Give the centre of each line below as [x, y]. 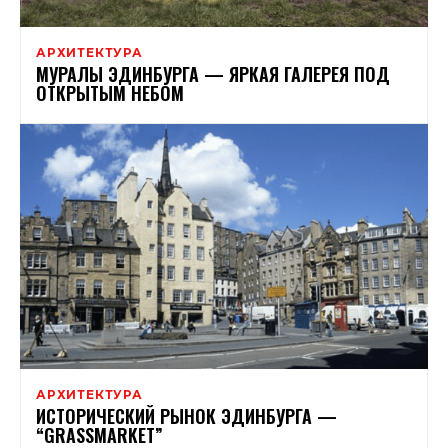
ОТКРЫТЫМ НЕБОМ [110, 92]
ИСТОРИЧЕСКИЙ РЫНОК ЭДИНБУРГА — [186, 415]
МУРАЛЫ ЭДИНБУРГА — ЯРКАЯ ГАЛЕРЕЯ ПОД [213, 73]
